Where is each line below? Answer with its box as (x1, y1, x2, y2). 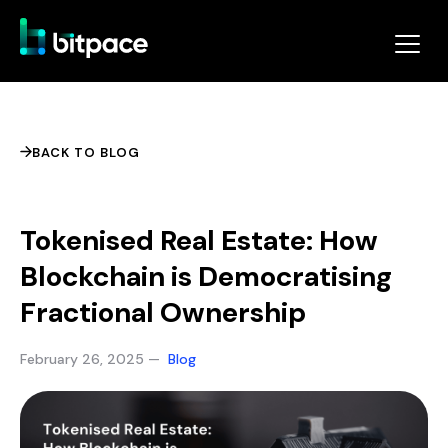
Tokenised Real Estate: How (20, 222, 378, 259)
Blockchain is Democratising (20, 258, 392, 295)
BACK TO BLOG (32, 143, 140, 161)
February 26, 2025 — (20, 350, 168, 368)
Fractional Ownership (20, 294, 306, 331)
